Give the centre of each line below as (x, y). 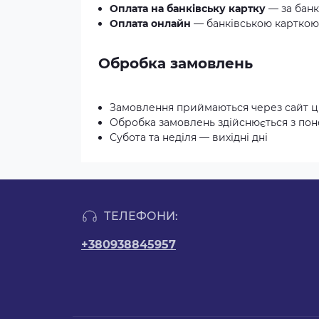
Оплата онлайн (150, 23)
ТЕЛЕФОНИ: (141, 216)
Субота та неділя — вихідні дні (189, 137)
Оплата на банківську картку (188, 9)
